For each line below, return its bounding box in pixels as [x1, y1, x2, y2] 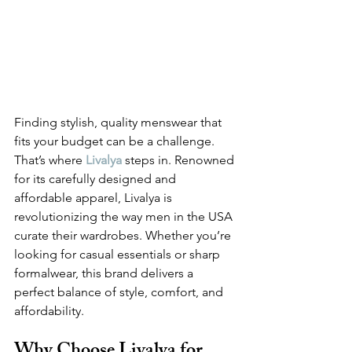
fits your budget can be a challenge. [14, 134, 218, 149]
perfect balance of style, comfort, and [14, 284, 226, 300]
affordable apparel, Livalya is [14, 190, 175, 206]
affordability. [14, 303, 84, 319]
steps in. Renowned [125, 152, 237, 168]
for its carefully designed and [14, 171, 179, 187]
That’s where [14, 152, 86, 168]
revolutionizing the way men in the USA [14, 209, 236, 225]
